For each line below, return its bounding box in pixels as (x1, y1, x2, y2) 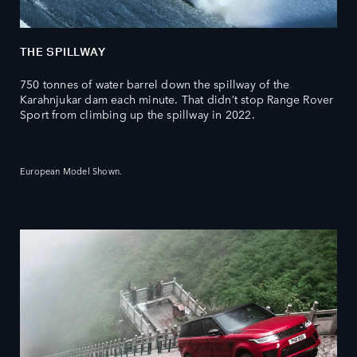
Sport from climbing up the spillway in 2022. (20, 106, 255, 123)
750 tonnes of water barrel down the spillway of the (20, 76, 290, 92)
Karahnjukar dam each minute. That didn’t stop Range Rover (20, 91, 334, 108)
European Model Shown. (20, 163, 123, 178)
